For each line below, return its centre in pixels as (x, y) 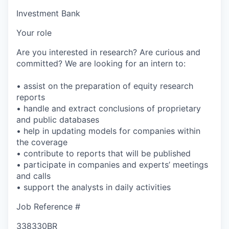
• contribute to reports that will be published (104, 153)
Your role (34, 32)
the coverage (42, 142)
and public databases (58, 119)
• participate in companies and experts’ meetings (112, 164)
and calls (33, 176)
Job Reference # (48, 206)
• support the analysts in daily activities (94, 187)
